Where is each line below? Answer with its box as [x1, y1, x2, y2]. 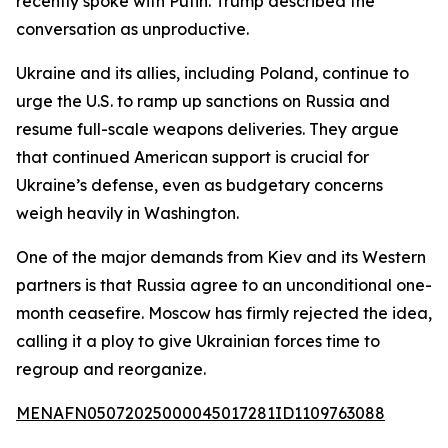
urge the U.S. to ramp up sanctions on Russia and [16, 91, 390, 111]
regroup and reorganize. [16, 359, 206, 379]
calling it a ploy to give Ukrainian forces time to [16, 331, 380, 351]
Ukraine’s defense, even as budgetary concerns [16, 175, 383, 195]
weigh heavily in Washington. [16, 203, 239, 223]
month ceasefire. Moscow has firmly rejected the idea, [16, 303, 432, 323]
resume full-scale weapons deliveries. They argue [16, 119, 399, 139]
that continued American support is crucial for [16, 147, 369, 167]
